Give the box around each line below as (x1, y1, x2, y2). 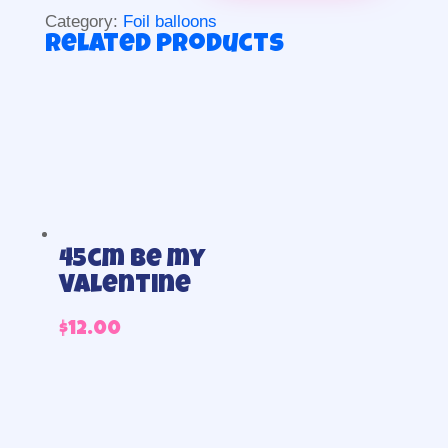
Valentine (58, 274, 191, 301)
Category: (44, 12, 123, 31)
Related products (44, 33, 284, 59)
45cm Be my (58, 248, 205, 275)
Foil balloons (122, 12, 217, 31)
